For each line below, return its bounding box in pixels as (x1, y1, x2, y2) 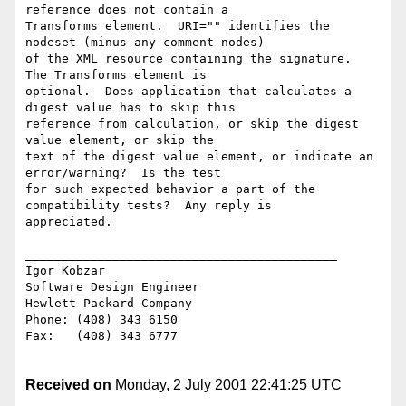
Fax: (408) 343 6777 (25, 329, 178, 343)
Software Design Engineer (25, 280, 199, 295)
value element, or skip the (25, 133, 214, 148)
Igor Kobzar (25, 264, 105, 278)
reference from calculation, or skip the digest (25, 117, 359, 131)
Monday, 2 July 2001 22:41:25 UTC (111, 377, 342, 393)
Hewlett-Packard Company (25, 296, 192, 311)
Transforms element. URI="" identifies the (25, 19, 330, 34)
